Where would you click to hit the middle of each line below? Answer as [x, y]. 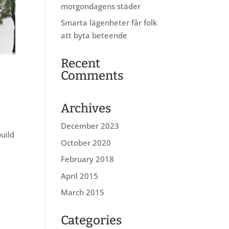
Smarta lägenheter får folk [109, 22]
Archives [86, 108]
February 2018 [88, 159]
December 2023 [90, 126]
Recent [81, 63]
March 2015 [83, 192]
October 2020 [86, 142]
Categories [92, 220]
